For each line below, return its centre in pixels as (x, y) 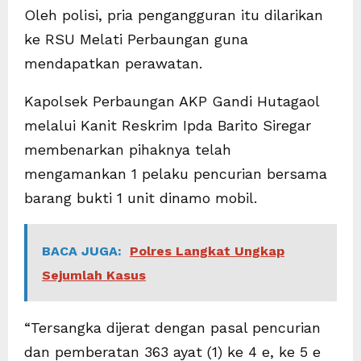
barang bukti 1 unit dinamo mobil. (141, 197)
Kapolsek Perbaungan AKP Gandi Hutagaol (172, 101)
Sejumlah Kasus (94, 275)
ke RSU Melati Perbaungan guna (136, 39)
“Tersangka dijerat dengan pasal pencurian (172, 327)
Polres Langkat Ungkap (207, 251)
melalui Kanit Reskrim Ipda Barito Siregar (168, 125)
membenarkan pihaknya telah (128, 149)
